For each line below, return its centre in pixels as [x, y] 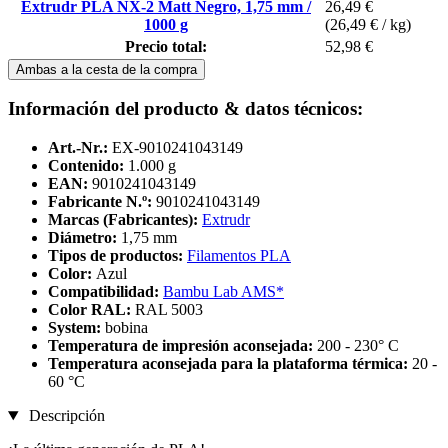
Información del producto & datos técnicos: [185, 109]
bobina [126, 328]
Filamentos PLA [239, 256]
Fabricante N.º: [100, 202]
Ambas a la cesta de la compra [106, 69]
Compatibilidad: [105, 292]
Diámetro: [84, 238]
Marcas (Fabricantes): [123, 220]
